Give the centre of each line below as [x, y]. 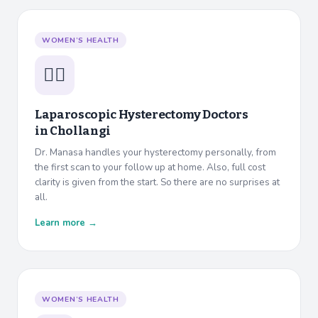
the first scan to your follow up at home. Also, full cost [150, 168]
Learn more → [66, 223]
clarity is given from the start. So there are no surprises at [157, 182]
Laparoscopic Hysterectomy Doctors [142, 115]
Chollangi [80, 131]
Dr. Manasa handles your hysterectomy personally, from [155, 153]
